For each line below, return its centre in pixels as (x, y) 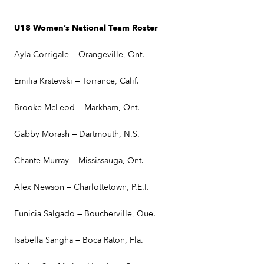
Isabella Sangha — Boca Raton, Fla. (79, 240)
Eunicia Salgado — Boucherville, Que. (85, 214)
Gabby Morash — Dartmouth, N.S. (77, 134)
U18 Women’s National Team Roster (86, 28)
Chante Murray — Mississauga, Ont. (79, 161)
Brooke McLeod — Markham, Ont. (77, 108)
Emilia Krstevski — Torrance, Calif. (77, 81)
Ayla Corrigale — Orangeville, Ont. (79, 55)
